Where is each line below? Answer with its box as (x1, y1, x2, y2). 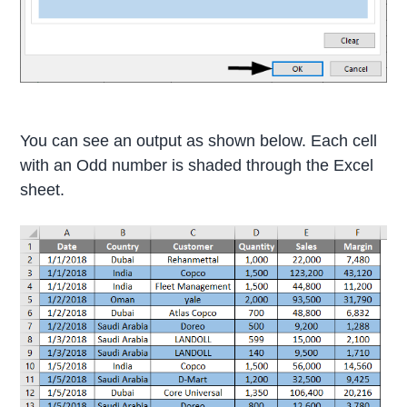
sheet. (20, 180, 65, 199)
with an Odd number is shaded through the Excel (20, 155, 374, 174)
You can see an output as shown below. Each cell (20, 131, 378, 150)
